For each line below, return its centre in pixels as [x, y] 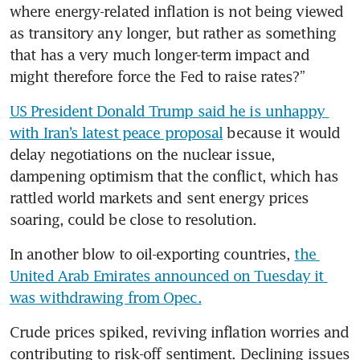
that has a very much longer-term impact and [160, 54]
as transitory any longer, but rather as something [173, 33]
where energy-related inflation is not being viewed [177, 11]
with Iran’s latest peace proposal [117, 132]
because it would [282, 132]
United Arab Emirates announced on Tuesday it [167, 275]
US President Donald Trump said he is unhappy [168, 110]
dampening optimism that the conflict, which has [174, 176]
